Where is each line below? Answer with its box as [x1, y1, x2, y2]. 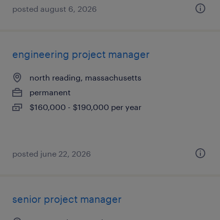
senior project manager [12, 193, 122, 205]
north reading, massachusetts [29, 73, 141, 82]
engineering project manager [12, 48, 150, 60]
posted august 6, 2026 [12, 4, 97, 13]
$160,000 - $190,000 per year [29, 102, 141, 111]
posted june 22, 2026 [12, 149, 91, 158]
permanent [29, 87, 71, 97]
